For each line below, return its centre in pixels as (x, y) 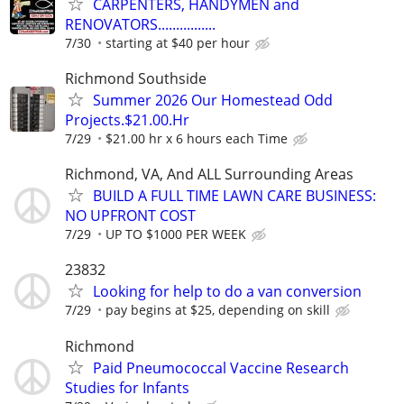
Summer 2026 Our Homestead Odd (213, 100)
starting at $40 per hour (178, 42)
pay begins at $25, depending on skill (218, 310)
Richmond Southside (136, 78)
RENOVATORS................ (140, 24)
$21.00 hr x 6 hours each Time (197, 138)
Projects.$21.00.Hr (127, 119)
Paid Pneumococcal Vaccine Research (221, 367)
